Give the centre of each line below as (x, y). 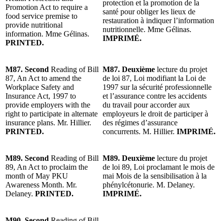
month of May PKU (37, 176)
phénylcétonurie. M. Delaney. (149, 184)
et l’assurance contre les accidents (155, 96)
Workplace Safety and (40, 87)
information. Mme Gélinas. (47, 34)
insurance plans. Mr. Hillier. (48, 122)
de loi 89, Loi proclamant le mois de (159, 167)
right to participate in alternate (52, 113)
